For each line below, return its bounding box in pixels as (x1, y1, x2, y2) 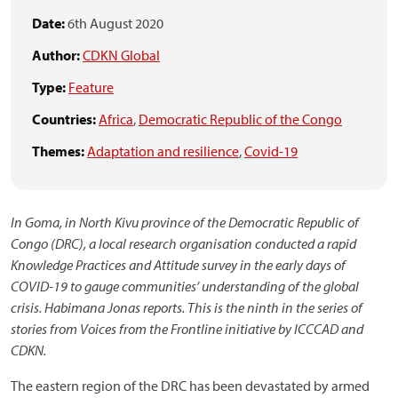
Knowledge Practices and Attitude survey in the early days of (11, 256, 346, 274)
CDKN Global (83, 46, 160, 64)
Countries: (32, 110, 96, 128)
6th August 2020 (65, 14, 163, 32)
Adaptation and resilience (87, 142, 239, 160)
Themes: (32, 142, 84, 160)
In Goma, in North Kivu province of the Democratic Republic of (11, 213, 359, 231)
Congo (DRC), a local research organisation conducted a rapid (11, 235, 356, 252)
